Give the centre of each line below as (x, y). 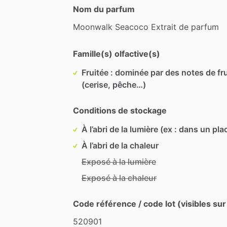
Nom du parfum (104, 9)
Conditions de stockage (120, 110)
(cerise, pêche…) (114, 84)
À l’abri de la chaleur (120, 145)
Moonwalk (93, 27)
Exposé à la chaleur (119, 178)
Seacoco (132, 27)
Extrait (164, 27)
